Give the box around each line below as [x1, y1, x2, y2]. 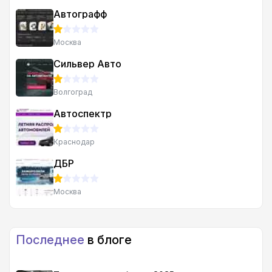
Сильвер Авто [53, 58, 121, 70]
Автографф [53, 8, 107, 21]
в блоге [84, 233, 132, 248]
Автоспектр [53, 107, 112, 120]
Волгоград [53, 87, 92, 97]
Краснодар [53, 137, 95, 147]
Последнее [16, 233, 84, 248]
